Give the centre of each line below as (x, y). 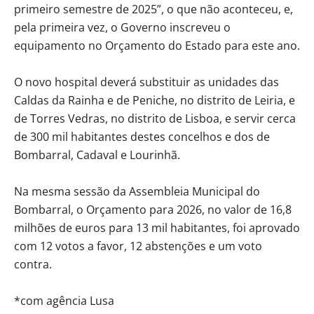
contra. (33, 264)
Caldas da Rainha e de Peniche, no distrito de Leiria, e (155, 100)
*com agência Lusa (64, 300)
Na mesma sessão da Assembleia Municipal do (137, 191)
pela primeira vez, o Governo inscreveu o (122, 27)
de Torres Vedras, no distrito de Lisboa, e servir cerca (155, 118)
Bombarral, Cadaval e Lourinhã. (97, 155)
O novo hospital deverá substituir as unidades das (146, 82)
